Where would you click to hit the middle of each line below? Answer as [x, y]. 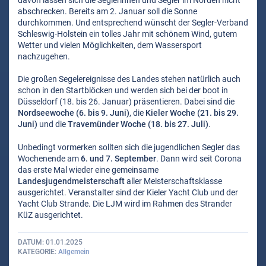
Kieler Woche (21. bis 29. [192, 113]
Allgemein [74, 252]
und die [53, 124]
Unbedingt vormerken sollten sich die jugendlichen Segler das [129, 147]
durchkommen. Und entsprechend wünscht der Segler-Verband [133, 23]
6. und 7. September [118, 158]
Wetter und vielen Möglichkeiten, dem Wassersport [110, 45]
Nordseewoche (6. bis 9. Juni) [74, 113]
